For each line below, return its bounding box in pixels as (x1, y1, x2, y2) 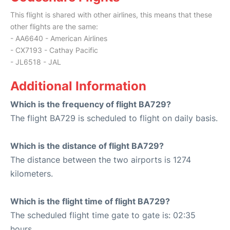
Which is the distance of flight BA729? (10, 141, 164, 151)
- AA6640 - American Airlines (10, 34, 107, 43)
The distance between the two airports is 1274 (10, 155, 191, 165)
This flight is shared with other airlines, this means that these (10, 10, 212, 20)
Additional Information (10, 79, 146, 94)
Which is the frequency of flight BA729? (10, 99, 171, 110)
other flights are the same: (10, 22, 98, 31)
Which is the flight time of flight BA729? (10, 196, 170, 207)
